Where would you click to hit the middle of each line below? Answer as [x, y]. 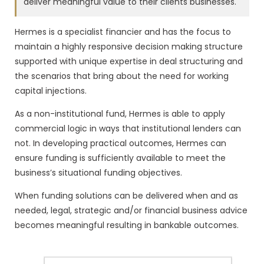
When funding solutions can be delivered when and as [126, 196]
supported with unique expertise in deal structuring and [129, 62]
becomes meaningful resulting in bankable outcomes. [127, 225]
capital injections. [51, 91]
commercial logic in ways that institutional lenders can [128, 129]
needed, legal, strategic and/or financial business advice [131, 211]
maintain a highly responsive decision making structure [129, 47]
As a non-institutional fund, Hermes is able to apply [120, 114]
